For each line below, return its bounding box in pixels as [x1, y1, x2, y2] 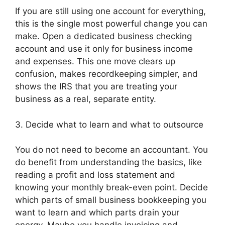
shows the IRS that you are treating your [15, 81, 177, 92]
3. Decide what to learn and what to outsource [15, 119, 203, 130]
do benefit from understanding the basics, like [15, 157, 202, 168]
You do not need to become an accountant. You [15, 145, 208, 155]
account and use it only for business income [15, 44, 193, 54]
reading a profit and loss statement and [15, 170, 175, 180]
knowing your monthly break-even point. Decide [15, 182, 208, 193]
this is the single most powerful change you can [15, 19, 207, 29]
